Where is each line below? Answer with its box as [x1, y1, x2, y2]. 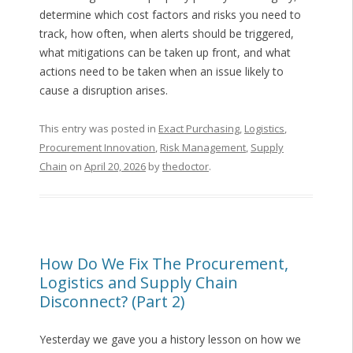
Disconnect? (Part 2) [39, 291, 185, 313]
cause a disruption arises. [39, 83, 168, 98]
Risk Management [159, 140, 246, 155]
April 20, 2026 [84, 159, 146, 174]
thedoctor [162, 159, 209, 174]
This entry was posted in [39, 121, 158, 136]
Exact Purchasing [158, 121, 240, 136]
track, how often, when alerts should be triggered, [39, 26, 294, 42]
